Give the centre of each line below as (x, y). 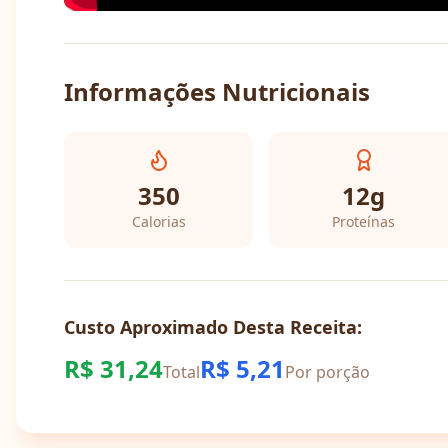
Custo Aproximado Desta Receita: (213, 327)
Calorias (158, 221)
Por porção (327, 372)
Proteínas (364, 221)
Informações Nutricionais (217, 91)
